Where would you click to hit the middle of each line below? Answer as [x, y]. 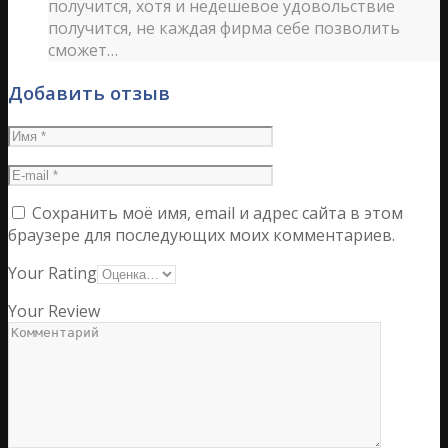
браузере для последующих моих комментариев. [201, 234]
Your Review [54, 310]
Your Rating [52, 272]
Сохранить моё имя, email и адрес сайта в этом [217, 212]
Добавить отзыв [89, 92]
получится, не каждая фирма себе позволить [224, 28]
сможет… [83, 50]
